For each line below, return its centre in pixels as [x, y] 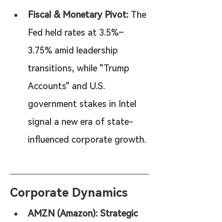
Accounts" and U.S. [68, 86]
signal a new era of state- [81, 122]
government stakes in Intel [83, 104]
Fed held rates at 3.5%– [76, 32]
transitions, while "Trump [80, 68]
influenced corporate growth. [87, 139]
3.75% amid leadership [74, 50]
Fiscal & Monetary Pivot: [78, 15]
